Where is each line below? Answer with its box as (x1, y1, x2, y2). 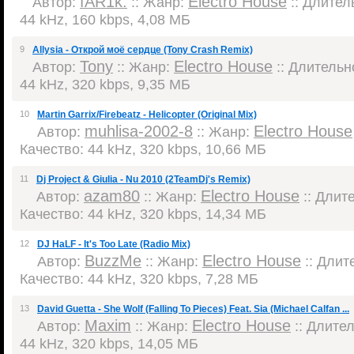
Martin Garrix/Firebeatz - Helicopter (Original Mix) (37, 109, 257, 120)
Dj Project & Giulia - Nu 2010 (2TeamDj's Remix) (36, 174, 250, 185)
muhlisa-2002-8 (85, 122, 193, 140)
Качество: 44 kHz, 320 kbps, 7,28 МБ (20, 270, 258, 287)
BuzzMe (85, 252, 141, 269)
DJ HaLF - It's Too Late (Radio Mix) (37, 239, 190, 250)
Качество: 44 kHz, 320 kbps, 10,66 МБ (20, 141, 266, 157)
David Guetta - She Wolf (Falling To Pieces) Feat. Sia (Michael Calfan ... (37, 303, 349, 314)
